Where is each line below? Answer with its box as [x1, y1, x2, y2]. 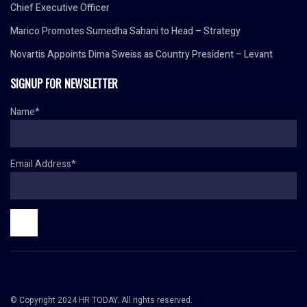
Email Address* [10, 156, 76, 171]
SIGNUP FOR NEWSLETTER [10, 75, 118, 92]
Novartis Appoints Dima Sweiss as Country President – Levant [10, 47, 273, 62]
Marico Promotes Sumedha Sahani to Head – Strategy [10, 23, 241, 38]
